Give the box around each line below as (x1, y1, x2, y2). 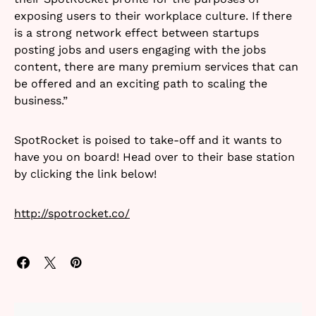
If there (252, 8, 292, 23)
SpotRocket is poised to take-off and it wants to (14, 133, 282, 147)
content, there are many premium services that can (14, 59, 298, 73)
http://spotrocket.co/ (14, 206, 130, 220)
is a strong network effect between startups (14, 25, 259, 39)
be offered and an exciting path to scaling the (14, 76, 267, 90)
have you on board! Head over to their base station (14, 150, 295, 164)
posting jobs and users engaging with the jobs (14, 42, 266, 56)
